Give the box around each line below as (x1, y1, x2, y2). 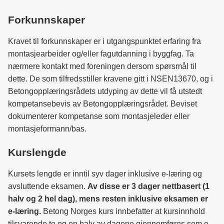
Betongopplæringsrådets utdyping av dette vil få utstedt (8, 87, 202, 95)
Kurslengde (8, 146, 66, 158)
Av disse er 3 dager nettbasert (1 (87, 182, 209, 190)
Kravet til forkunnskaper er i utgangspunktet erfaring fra (8, 37, 201, 45)
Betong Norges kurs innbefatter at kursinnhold (41, 207, 205, 215)
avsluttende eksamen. (8, 182, 87, 190)
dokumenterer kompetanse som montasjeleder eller (8, 112, 189, 120)
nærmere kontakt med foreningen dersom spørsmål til (8, 62, 196, 70)
